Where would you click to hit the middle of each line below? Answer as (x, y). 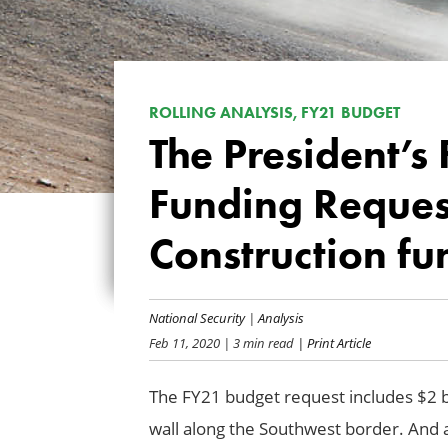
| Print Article (332, 342)
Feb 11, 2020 (184, 342)
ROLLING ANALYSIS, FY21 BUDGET (274, 113)
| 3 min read (256, 342)
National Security (196, 317)
